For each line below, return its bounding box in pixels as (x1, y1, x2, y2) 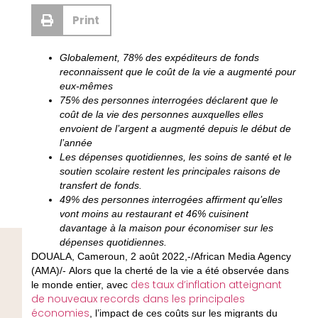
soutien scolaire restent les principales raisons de (59, 165, 280, 177)
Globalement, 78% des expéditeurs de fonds (59, 52, 259, 64)
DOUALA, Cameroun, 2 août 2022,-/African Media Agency (31, 251, 291, 263)
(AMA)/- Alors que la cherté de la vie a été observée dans (31, 265, 289, 277)
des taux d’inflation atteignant (130, 278, 282, 292)
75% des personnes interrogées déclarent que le (59, 94, 278, 106)
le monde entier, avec (31, 279, 131, 291)
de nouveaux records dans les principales (31, 292, 245, 307)
